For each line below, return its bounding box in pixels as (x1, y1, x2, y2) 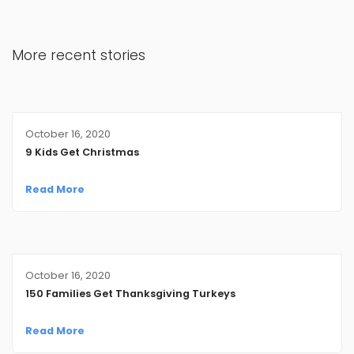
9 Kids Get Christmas (24, 145, 139, 160)
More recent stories (12, 45, 145, 65)
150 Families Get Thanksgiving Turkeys (24, 287, 235, 301)
